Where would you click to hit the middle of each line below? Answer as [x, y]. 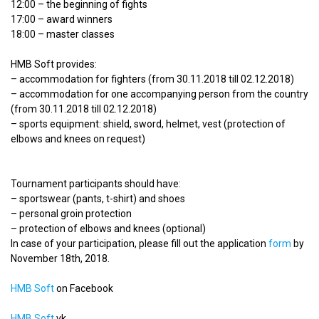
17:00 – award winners [62, 19]
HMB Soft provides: [54, 64]
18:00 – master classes [63, 34]
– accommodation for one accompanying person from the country [159, 94]
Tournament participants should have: [96, 184]
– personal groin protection [71, 214]
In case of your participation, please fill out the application [140, 244]
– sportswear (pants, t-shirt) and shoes [98, 199]
